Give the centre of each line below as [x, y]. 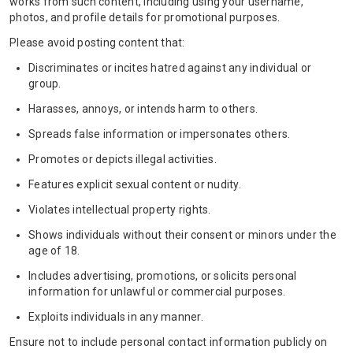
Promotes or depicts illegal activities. [123, 159]
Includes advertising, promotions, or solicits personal [163, 276]
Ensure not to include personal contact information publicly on [169, 342]
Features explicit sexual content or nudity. [135, 184]
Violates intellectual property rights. [120, 210]
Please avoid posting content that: [97, 43]
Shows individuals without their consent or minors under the [182, 235]
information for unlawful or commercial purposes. [157, 292]
